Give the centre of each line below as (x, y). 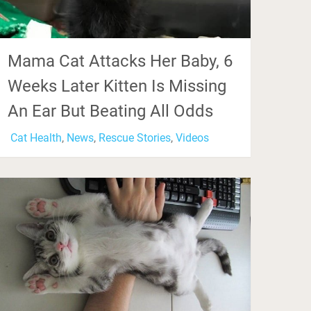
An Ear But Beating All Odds (111, 111)
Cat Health (36, 138)
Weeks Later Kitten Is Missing (117, 86)
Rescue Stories (135, 138)
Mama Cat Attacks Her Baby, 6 (120, 61)
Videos (193, 138)
